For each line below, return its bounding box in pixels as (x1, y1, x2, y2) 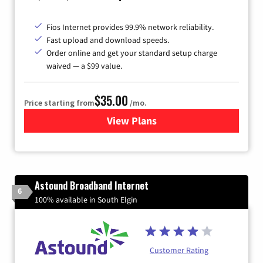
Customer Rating (150, 245, 208, 256)
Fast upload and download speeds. (46, 35, 169, 46)
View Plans (106, 114, 157, 128)
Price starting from (24, 97, 95, 109)
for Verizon (131, 114, 182, 128)
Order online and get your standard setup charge (46, 48, 217, 59)
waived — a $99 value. (46, 60, 122, 72)
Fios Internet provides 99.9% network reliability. (46, 22, 214, 33)
